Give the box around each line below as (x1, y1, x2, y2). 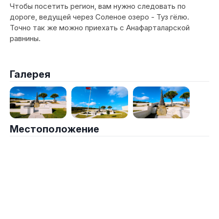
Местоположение (10, 123, 99, 135)
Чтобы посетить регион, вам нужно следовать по (10, 1, 186, 11)
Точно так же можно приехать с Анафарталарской (10, 23, 190, 32)
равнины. (10, 34, 43, 43)
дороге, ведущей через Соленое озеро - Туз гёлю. (10, 12, 189, 22)
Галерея (10, 68, 50, 80)
